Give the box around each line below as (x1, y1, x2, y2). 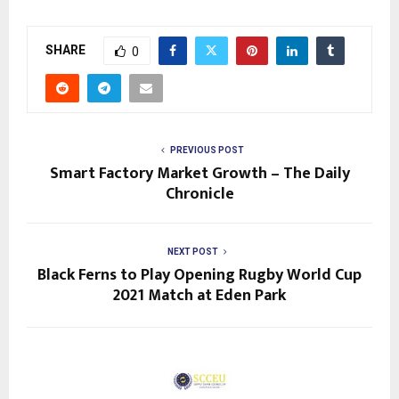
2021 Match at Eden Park (113, 281, 286, 309)
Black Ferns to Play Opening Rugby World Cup (37, 261, 362, 289)
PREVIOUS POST (169, 144, 244, 155)
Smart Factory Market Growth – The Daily (49, 159, 350, 187)
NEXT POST (167, 246, 218, 256)
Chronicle (165, 180, 234, 208)
